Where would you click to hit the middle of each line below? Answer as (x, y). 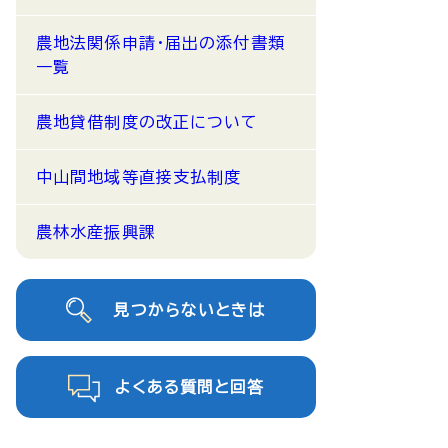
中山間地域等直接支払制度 (139, 177)
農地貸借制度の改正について (147, 122)
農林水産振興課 (96, 232)
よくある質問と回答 (190, 387)
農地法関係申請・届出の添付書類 (160, 43)
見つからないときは (189, 310)
